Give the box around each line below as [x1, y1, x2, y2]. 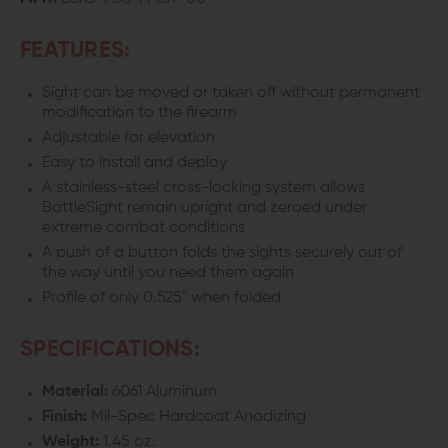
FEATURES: [20, 40, 131, 62]
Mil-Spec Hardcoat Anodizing [87, 409, 306, 425]
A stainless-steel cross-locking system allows [42, 180, 365, 196]
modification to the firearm [42, 105, 237, 121]
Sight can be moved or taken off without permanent [42, 85, 420, 101]
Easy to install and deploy [42, 155, 227, 171]
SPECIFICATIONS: [20, 339, 200, 361]
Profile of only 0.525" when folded [42, 290, 281, 306]
